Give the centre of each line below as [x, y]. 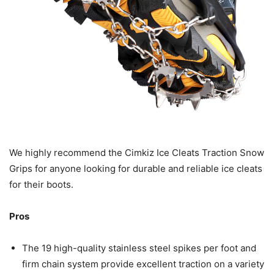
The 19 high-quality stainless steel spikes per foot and [139, 248]
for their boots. [41, 185]
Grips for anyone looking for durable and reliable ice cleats [136, 169]
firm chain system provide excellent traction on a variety [143, 264]
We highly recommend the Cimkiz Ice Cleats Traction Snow [137, 153]
